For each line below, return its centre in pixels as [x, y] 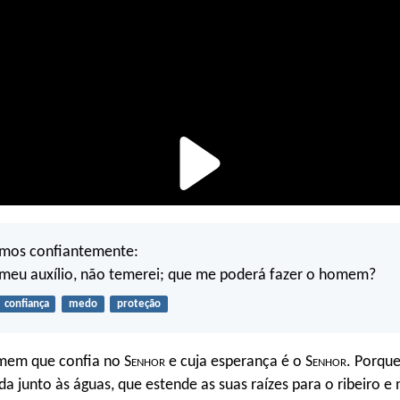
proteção [138, 304]
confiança [26, 304]
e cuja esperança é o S [239, 362]
